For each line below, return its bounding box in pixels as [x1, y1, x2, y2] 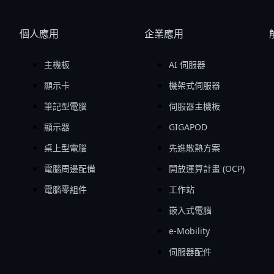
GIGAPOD [168, 120, 207, 133]
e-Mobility [168, 224, 210, 237]
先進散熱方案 [168, 141, 220, 154]
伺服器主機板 [168, 100, 220, 112]
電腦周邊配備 [44, 162, 96, 174]
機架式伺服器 [168, 79, 220, 91]
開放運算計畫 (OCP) [168, 162, 245, 174]
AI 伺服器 [168, 58, 206, 70]
